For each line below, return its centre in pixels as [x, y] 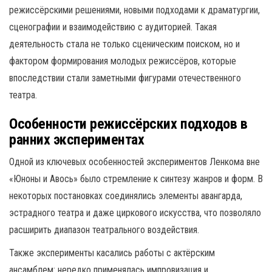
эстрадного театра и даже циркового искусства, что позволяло [135, 213]
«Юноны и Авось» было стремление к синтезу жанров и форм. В [136, 179]
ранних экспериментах [77, 140]
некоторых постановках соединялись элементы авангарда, [126, 196]
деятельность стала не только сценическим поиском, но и [124, 44]
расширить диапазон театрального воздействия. [104, 230]
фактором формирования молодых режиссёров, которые [123, 61]
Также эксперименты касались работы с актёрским [112, 253]
